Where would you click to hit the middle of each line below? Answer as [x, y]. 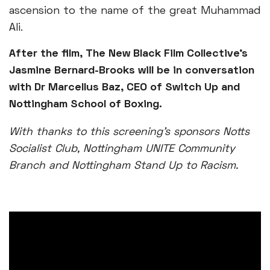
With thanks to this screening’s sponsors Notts [129, 132]
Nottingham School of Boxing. [86, 105]
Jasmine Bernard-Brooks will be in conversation [132, 71]
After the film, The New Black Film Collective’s [128, 54]
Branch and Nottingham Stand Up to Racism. [124, 166]
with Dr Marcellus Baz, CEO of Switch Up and [124, 88]
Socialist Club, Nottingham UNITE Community [122, 149]
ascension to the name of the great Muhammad [135, 11]
